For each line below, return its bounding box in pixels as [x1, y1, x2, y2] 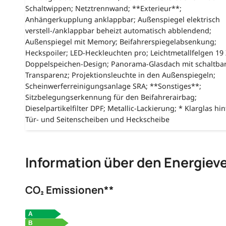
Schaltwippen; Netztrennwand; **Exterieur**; [25, 3, 182, 13]
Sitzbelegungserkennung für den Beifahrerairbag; [25, 92, 197, 102]
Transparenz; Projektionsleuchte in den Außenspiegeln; [25, 70, 215, 80]
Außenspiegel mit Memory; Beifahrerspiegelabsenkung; [25, 36, 216, 46]
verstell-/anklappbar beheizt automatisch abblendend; [25, 25, 211, 35]
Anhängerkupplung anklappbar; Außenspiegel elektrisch [25, 14, 220, 24]
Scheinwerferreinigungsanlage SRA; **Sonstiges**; [25, 81, 201, 91]
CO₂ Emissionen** [25, 183, 114, 197]
